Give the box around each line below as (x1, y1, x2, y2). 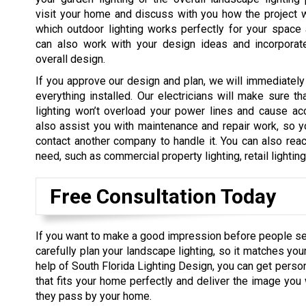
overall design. (36, 53, 105, 66)
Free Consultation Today (50, 184, 276, 209)
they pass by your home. (36, 290, 152, 303)
